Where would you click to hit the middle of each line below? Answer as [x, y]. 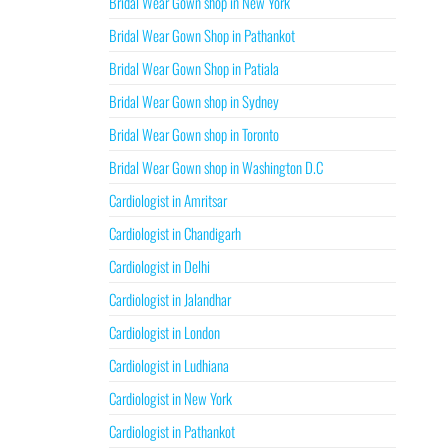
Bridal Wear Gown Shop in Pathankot [201, 35]
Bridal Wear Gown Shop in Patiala [193, 68]
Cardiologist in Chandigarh [174, 233]
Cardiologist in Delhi [159, 266]
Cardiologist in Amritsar [167, 200]
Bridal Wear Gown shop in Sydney [193, 101]
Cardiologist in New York [170, 398]
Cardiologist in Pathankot [171, 431]
